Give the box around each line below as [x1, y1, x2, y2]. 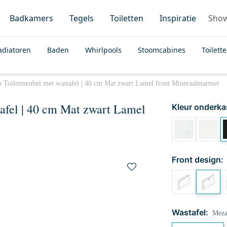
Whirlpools [85, 45, 122, 55]
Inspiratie [160, 13, 196, 24]
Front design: [171, 155, 223, 165]
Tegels [69, 13, 94, 24]
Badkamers [10, 13, 53, 24]
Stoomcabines [138, 45, 185, 55]
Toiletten [110, 13, 143, 24]
